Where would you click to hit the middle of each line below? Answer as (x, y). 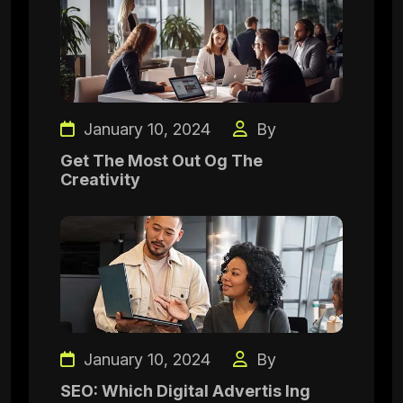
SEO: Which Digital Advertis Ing (185, 391)
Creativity (100, 179)
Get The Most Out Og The (161, 161)
